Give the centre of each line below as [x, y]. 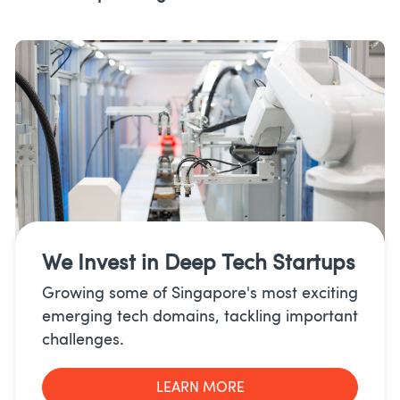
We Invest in [100, 262]
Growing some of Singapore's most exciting [200, 292]
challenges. [83, 339]
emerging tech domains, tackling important [200, 316]
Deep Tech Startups [257, 262]
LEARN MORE [200, 387]
